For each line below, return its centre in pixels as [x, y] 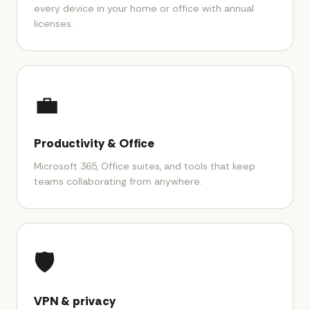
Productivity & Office [94, 143]
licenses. [54, 24]
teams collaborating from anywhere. [118, 181]
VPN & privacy [75, 301]
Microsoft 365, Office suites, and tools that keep [145, 166]
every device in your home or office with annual [144, 8]
